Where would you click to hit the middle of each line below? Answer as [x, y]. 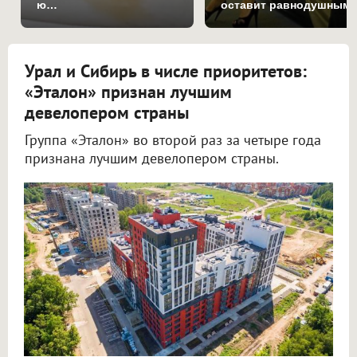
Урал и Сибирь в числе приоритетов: [166, 71]
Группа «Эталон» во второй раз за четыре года [173, 139]
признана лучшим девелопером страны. [152, 158]
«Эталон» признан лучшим [128, 91]
